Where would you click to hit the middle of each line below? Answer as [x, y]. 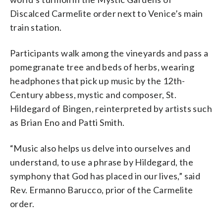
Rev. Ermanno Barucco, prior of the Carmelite [102, 190]
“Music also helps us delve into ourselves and [100, 148]
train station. [36, 27]
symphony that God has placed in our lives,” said [105, 176]
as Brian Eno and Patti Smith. [67, 122]
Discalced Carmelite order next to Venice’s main [107, 13]
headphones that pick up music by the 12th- [98, 81]
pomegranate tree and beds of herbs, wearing [102, 67]
